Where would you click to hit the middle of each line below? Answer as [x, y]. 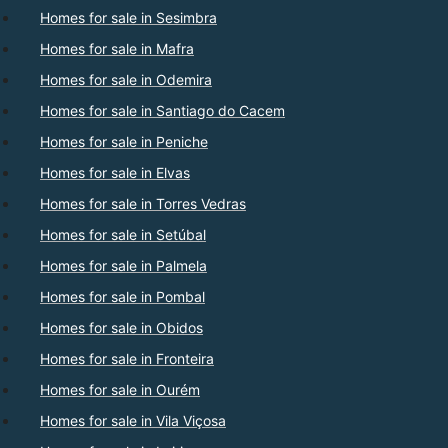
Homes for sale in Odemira [126, 80]
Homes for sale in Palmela [123, 266]
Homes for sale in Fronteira [127, 359]
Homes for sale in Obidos [121, 328]
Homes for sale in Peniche [124, 142]
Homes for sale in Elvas [115, 173]
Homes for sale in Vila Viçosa [133, 421]
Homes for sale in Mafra [117, 49]
